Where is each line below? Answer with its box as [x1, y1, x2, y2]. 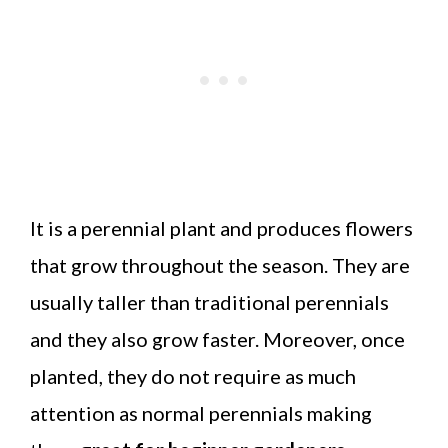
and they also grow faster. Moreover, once [30, 326, 405, 351]
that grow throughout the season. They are [30, 252, 410, 277]
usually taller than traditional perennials [30, 289, 389, 314]
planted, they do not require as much [30, 363, 356, 388]
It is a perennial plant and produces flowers [30, 215, 413, 240]
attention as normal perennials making [30, 400, 372, 425]
